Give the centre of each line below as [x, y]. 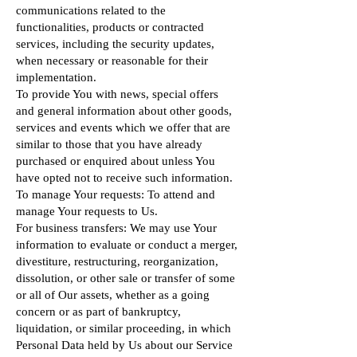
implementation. [56, 77]
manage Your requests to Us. [87, 211]
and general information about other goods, [124, 111]
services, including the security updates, [115, 44]
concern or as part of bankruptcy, [98, 312]
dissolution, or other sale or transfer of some [126, 278]
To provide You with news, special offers [117, 94]
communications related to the [91, 10]
